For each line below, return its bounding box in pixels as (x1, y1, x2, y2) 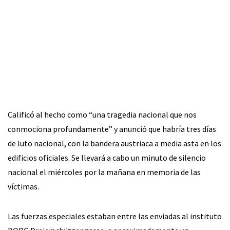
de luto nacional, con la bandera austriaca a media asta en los (8, 138, 221, 149)
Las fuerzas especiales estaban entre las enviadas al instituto (8, 211, 222, 222)
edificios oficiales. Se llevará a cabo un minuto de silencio (8, 152, 206, 163)
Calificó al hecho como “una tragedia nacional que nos (8, 109, 197, 120)
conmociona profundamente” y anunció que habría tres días (8, 124, 216, 135)
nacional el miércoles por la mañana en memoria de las (8, 167, 201, 178)
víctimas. (8, 181, 39, 192)
